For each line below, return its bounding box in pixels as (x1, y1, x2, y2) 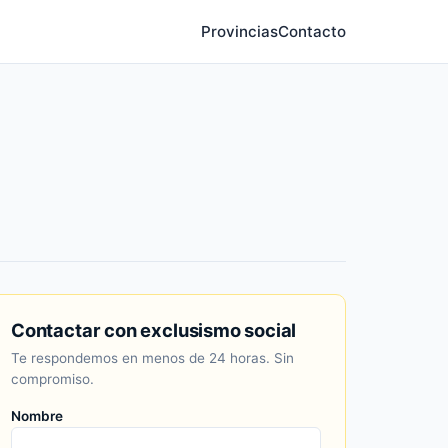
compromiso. (11, 370, 94, 387)
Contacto (278, 22, 346, 41)
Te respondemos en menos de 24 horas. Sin (11, 349, 294, 366)
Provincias (201, 22, 278, 41)
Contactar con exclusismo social (11, 319, 297, 341)
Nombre (11, 407, 63, 424)
